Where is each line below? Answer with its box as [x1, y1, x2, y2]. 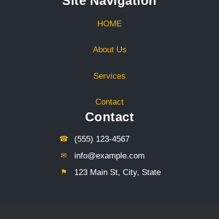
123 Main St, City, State [74, 168, 161, 177]
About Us [92, 45, 127, 55]
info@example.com [74, 151, 145, 161]
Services [93, 71, 126, 81]
